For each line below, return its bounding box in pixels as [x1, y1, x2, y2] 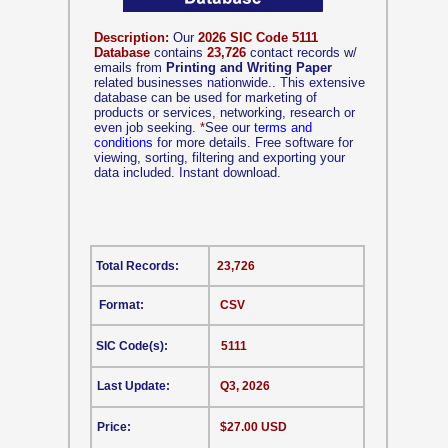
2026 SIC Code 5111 [198, 30, 318, 45]
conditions [94, 135, 153, 150]
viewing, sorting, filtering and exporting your [94, 150, 345, 165]
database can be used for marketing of [94, 90, 317, 105]
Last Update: [97, 379, 170, 393]
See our [205, 120, 254, 135]
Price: [97, 420, 131, 434]
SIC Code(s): [96, 339, 168, 353]
